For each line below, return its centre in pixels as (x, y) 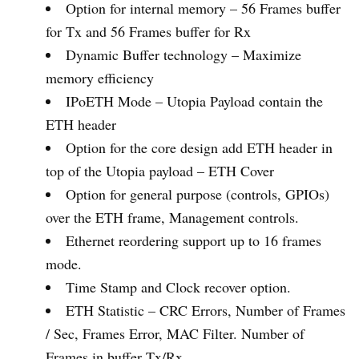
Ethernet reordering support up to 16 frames (194, 241)
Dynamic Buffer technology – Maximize (184, 55)
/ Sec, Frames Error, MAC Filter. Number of (175, 334)
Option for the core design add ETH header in (199, 148)
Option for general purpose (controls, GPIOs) (198, 194)
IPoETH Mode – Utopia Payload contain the (194, 101)
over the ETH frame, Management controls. (172, 218)
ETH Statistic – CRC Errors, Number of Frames (206, 311)
